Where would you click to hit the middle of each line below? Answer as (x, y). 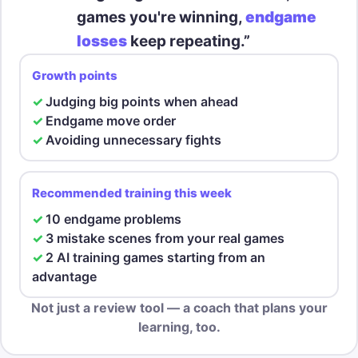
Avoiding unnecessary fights (133, 139)
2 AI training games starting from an (155, 257)
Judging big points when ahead (141, 101)
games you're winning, (161, 17)
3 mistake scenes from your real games (165, 238)
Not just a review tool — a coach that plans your (179, 308)
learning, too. (179, 327)
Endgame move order (110, 120)
